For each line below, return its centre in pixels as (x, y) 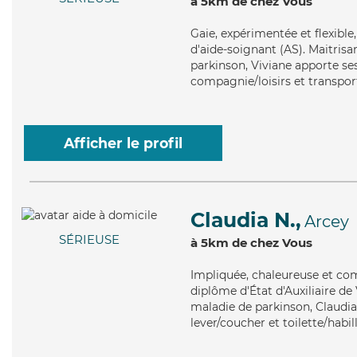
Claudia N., (246, 220)
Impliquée (218, 275)
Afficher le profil (123, 143)
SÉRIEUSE (89, 240)
